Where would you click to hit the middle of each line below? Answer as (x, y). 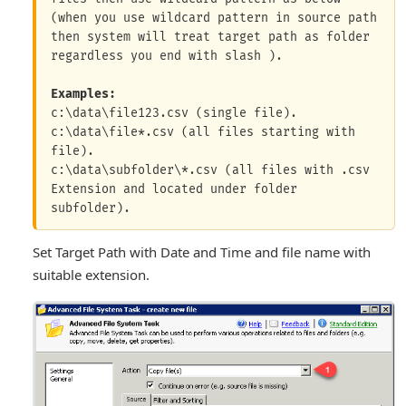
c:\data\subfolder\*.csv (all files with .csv (210, 171)
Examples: (83, 95)
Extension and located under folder (174, 190)
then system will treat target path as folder (210, 38)
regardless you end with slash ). (167, 57)
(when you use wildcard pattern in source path (214, 19)
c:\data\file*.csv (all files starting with (203, 133)
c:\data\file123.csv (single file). (174, 114)
